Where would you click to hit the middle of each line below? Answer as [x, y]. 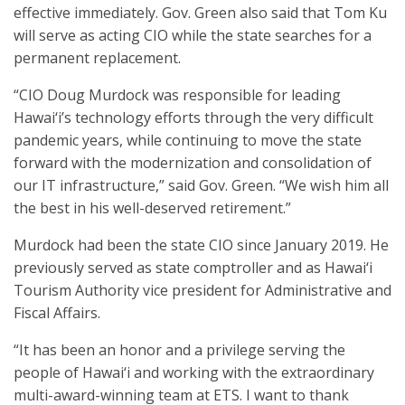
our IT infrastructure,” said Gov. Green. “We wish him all [201, 185]
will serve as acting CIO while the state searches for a [193, 35]
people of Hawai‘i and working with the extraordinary [194, 372]
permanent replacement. [97, 58]
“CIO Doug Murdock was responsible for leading [177, 95]
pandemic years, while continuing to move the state [188, 140]
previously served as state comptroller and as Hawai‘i [193, 268]
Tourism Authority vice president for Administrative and [202, 290]
